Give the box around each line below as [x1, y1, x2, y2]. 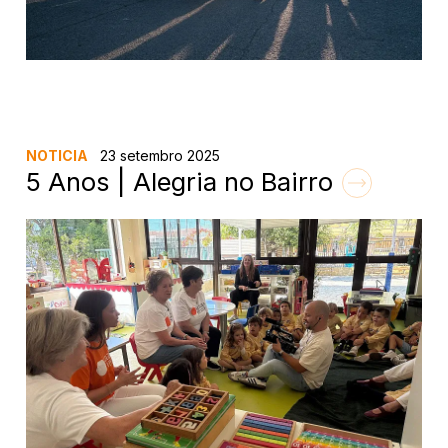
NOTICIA [26, 147, 89, 165]
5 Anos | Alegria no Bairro [26, 166, 341, 198]
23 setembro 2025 [96, 147, 221, 165]
